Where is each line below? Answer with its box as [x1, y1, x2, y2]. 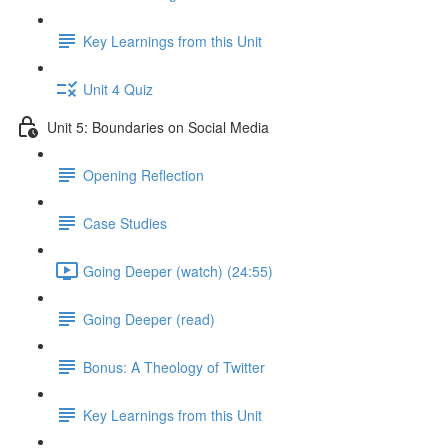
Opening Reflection [83, 164, 204, 185]
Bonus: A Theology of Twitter [83, 356, 265, 377]
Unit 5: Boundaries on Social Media [47, 116, 269, 137]
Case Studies [83, 212, 167, 233]
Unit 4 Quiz [83, 78, 153, 99]
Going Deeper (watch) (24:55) [83, 260, 273, 281]
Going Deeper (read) [83, 308, 215, 329]
